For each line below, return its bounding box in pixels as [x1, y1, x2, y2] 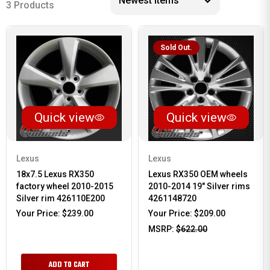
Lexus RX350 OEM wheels [148, 169, 248, 179]
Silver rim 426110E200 [16, 193, 105, 203]
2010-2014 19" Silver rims [148, 181, 250, 191]
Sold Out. [160, 43, 192, 52]
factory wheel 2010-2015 [16, 181, 113, 191]
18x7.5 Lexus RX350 [16, 169, 94, 179]
